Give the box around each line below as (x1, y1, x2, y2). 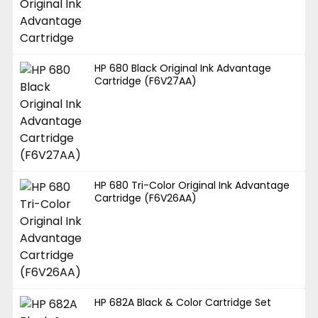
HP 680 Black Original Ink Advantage (94, 60, 272, 75)
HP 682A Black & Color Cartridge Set (94, 295, 272, 309)
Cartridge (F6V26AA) (94, 190, 197, 205)
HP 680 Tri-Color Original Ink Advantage (94, 177, 290, 192)
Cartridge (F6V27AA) (94, 73, 197, 88)
